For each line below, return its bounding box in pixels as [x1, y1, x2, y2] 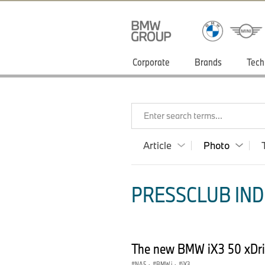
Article [143, 139, 172, 151]
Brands [195, 56, 222, 68]
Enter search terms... [144, 110, 222, 121]
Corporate [132, 56, 170, 68]
